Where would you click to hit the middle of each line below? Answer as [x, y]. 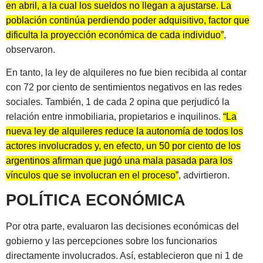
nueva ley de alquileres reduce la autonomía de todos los [124, 131]
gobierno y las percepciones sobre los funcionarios [112, 241]
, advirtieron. [204, 175]
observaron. [31, 49]
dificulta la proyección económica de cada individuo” [115, 35]
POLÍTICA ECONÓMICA [96, 200]
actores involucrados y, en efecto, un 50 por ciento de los [123, 146]
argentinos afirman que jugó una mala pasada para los [119, 160]
